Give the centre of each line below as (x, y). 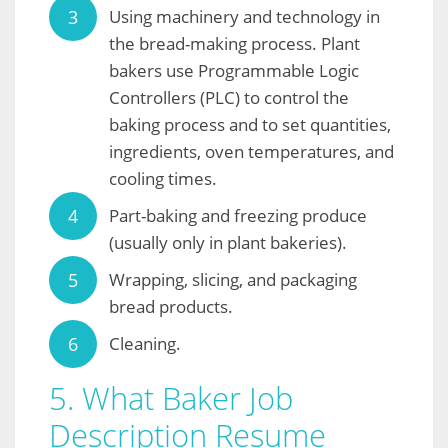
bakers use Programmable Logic (234, 71)
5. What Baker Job (171, 398)
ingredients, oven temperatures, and (251, 152)
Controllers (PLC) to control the (229, 98)
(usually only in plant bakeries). (228, 243)
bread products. (171, 307)
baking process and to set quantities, (250, 125)
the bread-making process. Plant (234, 44)
